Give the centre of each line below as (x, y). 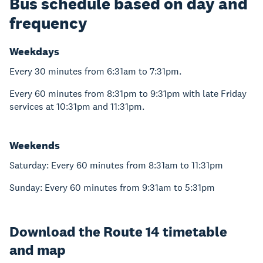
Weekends (35, 145)
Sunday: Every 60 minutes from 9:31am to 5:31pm (112, 188)
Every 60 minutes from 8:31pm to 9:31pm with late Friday (128, 94)
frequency (48, 23)
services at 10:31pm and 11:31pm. (77, 107)
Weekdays (34, 51)
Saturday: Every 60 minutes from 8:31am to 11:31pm (116, 165)
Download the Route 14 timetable (118, 232)
